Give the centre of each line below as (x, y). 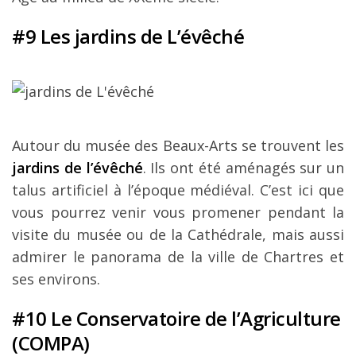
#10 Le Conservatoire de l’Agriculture (176, 319)
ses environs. (56, 279)
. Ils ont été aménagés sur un (243, 168)
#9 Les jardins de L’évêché (128, 37)
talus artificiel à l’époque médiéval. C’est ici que (178, 190)
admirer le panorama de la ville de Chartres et (178, 257)
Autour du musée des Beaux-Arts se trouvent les (178, 146)
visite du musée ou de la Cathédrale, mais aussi (178, 235)
